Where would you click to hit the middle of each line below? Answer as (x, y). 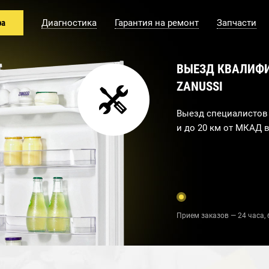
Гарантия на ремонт (157, 23)
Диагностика (69, 23)
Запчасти (237, 23)
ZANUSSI (200, 86)
